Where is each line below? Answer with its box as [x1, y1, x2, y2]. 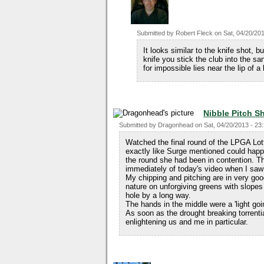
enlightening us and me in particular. [126, 217, 248, 226]
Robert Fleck [176, 29, 213, 37]
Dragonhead [158, 121, 193, 128]
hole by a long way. [126, 191, 191, 200]
